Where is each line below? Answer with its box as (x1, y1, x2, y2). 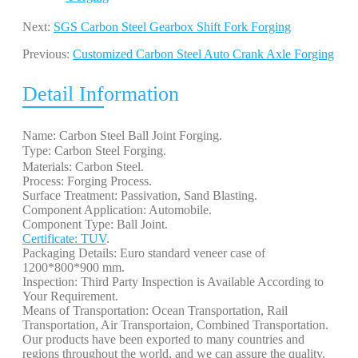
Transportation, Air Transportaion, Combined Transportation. (22, 317, 332, 332)
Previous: (22, 46, 73, 61)
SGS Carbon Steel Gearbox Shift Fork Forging (54, 19, 291, 34)
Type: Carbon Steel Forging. (22, 143, 169, 157)
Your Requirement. (22, 288, 118, 303)
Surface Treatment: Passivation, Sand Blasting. (22, 188, 261, 202)
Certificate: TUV (22, 231, 106, 245)
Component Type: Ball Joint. (22, 217, 171, 231)
